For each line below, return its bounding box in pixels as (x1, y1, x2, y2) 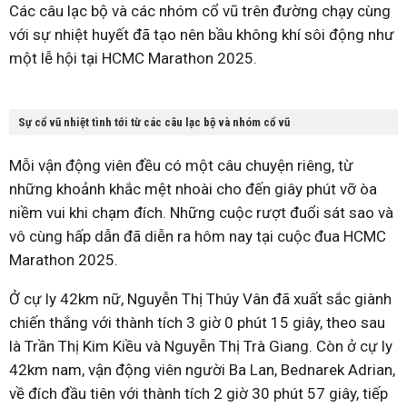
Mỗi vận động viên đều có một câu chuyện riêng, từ (9, 156, 353, 175)
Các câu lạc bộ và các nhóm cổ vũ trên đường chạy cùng (9, 2, 391, 21)
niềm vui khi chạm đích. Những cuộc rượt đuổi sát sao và (9, 203, 393, 223)
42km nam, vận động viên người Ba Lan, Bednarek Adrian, (9, 361, 395, 380)
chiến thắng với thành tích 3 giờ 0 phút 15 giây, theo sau (9, 313, 385, 333)
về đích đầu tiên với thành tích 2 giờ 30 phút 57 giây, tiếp (9, 384, 388, 403)
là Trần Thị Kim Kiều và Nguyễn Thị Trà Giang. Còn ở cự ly (9, 337, 392, 356)
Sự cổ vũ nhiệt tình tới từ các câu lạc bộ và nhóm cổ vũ (18, 115, 290, 130)
